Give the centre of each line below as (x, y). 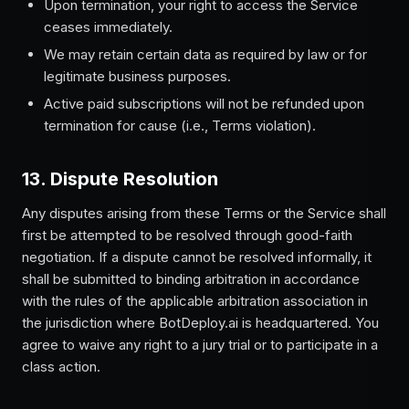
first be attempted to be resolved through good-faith (187, 235)
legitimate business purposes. (137, 76)
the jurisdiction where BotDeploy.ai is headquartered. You (200, 323)
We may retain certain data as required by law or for (205, 54)
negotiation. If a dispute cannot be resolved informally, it (197, 257)
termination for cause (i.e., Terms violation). (180, 126)
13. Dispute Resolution (120, 179)
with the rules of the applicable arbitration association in (195, 301)
